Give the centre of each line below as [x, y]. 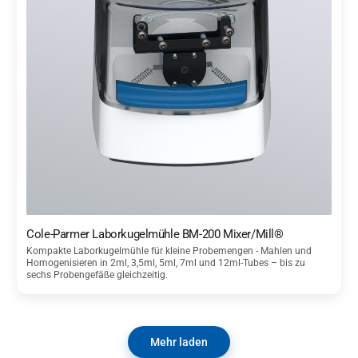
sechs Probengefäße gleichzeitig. [97, 274]
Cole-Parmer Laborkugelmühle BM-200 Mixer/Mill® [155, 234]
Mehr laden [179, 342]
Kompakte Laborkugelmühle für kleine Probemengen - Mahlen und [169, 251]
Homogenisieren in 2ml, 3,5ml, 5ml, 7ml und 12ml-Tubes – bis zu [166, 263]
